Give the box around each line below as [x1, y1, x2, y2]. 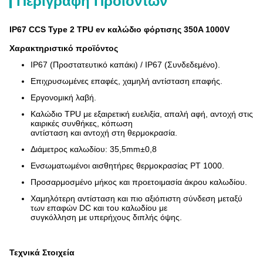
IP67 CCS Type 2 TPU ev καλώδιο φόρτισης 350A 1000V [9, 25, 230, 34]
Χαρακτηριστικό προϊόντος [9, 43, 118, 53]
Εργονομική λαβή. [31, 93, 96, 102]
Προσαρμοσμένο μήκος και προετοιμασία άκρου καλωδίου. [31, 177, 247, 187]
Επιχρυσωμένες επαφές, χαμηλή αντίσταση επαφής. [31, 76, 222, 86]
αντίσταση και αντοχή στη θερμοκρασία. [31, 128, 177, 137]
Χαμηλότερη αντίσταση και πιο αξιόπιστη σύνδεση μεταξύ [31, 194, 242, 203]
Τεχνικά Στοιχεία [9, 248, 75, 257]
